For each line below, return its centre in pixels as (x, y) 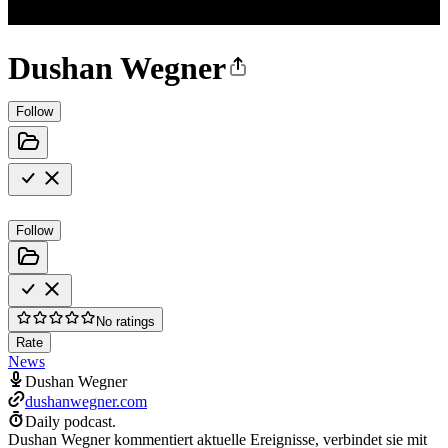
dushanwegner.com (86, 401)
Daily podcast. (70, 421)
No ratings (125, 321)
